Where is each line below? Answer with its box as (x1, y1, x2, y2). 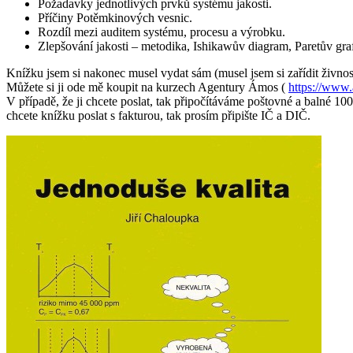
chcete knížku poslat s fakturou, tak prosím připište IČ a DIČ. (6, 108, 310, 122)
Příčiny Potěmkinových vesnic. (38, 10, 192, 24)
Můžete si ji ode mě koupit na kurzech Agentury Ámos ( (6, 80, 288, 94)
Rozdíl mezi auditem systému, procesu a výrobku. (38, 24, 285, 39)
